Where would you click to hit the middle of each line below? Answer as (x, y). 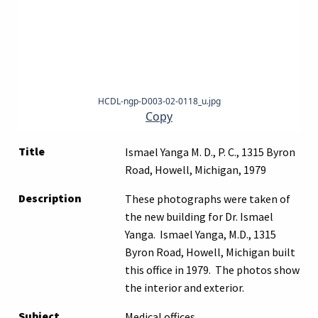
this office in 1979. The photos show (212, 269)
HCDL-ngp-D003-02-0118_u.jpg (159, 101)
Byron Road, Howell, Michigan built (210, 252)
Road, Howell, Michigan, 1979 (196, 169)
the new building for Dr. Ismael (199, 216)
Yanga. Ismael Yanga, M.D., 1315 (201, 234)
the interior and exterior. (185, 287)
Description (50, 198)
